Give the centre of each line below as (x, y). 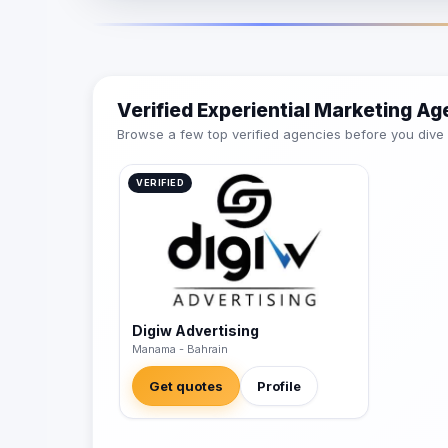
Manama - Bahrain (180, 349)
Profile (279, 386)
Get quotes (186, 386)
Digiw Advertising (195, 331)
